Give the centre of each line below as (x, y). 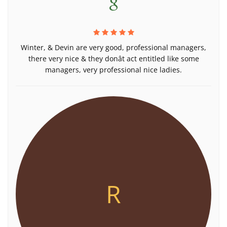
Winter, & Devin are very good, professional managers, (113, 47)
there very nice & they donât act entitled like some (113, 59)
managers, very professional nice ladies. (113, 70)
